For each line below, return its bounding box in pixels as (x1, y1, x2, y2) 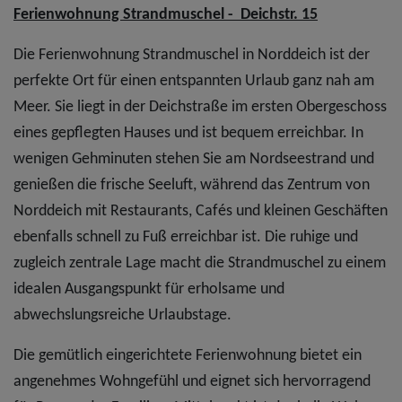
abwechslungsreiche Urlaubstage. (13, 306, 232, 324)
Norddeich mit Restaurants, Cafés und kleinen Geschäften (13, 202, 388, 220)
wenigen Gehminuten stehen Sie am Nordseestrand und (13, 150, 374, 168)
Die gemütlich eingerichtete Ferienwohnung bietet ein (13, 346, 362, 364)
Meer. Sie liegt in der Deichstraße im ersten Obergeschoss (13, 98, 387, 116)
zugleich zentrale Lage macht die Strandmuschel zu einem (13, 254, 386, 272)
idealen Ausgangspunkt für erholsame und (13, 280, 284, 298)
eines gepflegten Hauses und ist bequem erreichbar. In (13, 124, 363, 142)
